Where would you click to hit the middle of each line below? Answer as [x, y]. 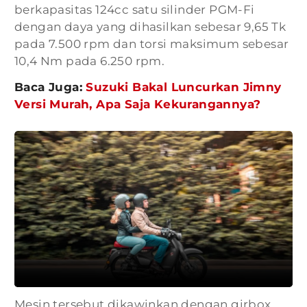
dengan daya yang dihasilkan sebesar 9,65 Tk [150, 27]
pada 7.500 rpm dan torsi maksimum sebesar [152, 44]
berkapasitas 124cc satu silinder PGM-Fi [135, 10]
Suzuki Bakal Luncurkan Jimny [184, 87]
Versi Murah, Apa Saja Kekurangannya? [138, 104]
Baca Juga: [50, 87]
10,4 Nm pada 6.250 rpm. [90, 61]
